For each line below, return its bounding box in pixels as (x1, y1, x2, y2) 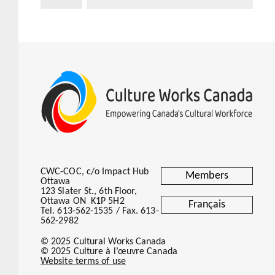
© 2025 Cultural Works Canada (41, 237, 166, 247)
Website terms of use (41, 257, 126, 267)
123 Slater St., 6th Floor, (41, 187, 137, 197)
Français (188, 198, 226, 211)
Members (185, 169, 228, 182)
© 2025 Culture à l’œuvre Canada (41, 247, 177, 257)
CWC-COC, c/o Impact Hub (41, 167, 149, 177)
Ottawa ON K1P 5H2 (41, 196, 125, 207)
